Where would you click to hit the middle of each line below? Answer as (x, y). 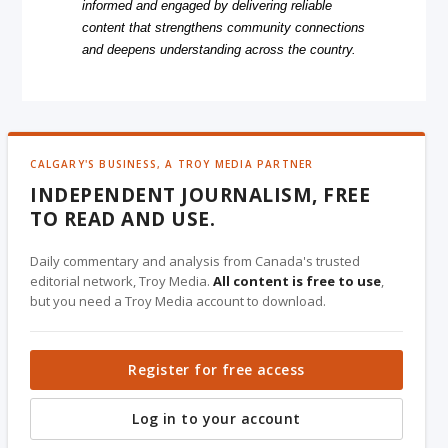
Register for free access (216, 369)
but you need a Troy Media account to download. (178, 300)
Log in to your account (216, 418)
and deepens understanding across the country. (219, 49)
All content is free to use (297, 280)
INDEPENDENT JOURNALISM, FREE (200, 194)
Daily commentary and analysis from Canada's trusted (195, 260)
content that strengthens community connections (224, 27)
